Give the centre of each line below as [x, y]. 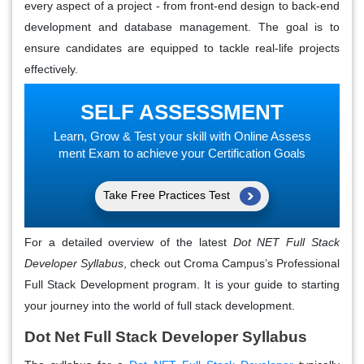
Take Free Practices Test [168, 195]
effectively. [51, 69]
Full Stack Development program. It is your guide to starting [182, 284]
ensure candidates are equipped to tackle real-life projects [182, 48]
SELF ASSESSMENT [182, 112]
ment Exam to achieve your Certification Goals [182, 153]
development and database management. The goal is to [182, 26]
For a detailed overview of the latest [129, 242]
